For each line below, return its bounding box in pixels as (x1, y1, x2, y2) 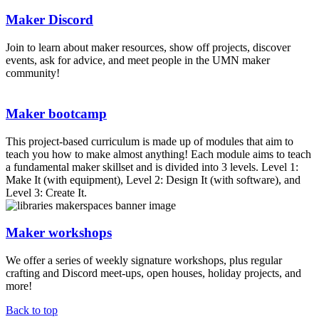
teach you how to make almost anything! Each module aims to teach (6, 147, 311, 160)
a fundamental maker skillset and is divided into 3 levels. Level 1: (6, 160, 298, 173)
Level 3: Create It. (6, 186, 87, 199)
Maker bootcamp (6, 105, 107, 121)
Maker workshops (6, 225, 112, 241)
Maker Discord (6, 12, 93, 28)
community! (6, 67, 60, 80)
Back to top (6, 304, 58, 317)
